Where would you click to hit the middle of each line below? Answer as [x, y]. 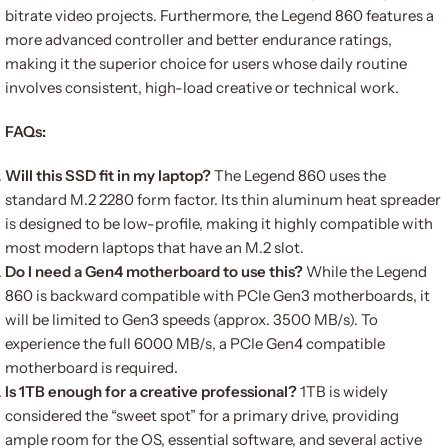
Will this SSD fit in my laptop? [108, 175]
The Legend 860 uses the [298, 175]
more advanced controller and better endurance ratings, [198, 39]
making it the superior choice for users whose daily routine [206, 63]
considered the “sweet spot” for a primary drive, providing [202, 415]
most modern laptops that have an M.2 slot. [154, 247]
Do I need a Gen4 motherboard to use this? [154, 271]
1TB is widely [342, 391]
